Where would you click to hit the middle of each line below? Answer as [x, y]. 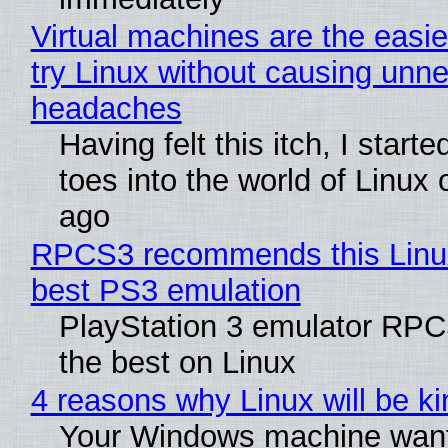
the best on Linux [177, 363]
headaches [106, 109]
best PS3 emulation [165, 291]
